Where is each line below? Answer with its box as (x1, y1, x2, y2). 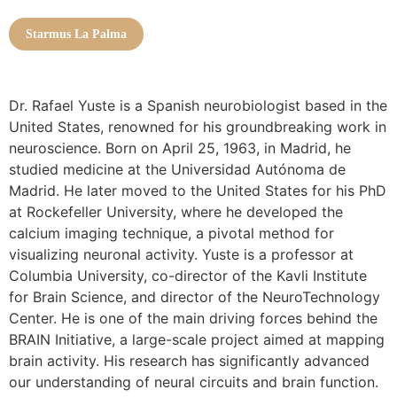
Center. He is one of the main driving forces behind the (9, 309, 378, 327)
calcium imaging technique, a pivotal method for (9, 224, 334, 242)
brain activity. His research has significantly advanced (9, 352, 370, 370)
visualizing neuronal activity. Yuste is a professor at (9, 245, 354, 263)
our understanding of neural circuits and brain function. (9, 373, 378, 391)
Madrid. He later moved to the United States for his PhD (9, 182, 386, 199)
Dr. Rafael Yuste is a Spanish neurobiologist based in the (9, 97, 387, 114)
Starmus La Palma (26, 27, 127, 41)
